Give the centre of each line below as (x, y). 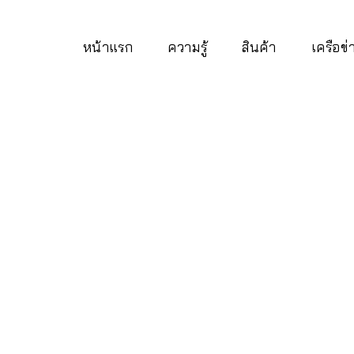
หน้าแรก (108, 47)
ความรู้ (188, 47)
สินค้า (259, 47)
